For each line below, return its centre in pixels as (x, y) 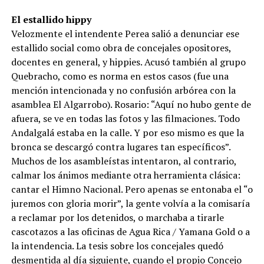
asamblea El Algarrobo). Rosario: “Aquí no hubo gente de (131, 104)
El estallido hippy (51, 19)
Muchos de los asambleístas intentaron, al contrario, (123, 161)
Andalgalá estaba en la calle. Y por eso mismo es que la (127, 133)
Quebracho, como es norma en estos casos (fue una (120, 76)
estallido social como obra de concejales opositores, (121, 48)
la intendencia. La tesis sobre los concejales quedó (117, 246)
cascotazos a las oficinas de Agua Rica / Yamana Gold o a (130, 232)
